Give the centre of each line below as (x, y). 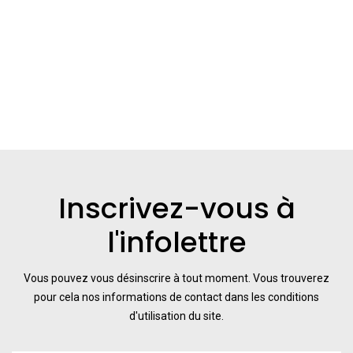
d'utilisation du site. (176, 316)
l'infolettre (176, 242)
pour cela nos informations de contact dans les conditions (176, 297)
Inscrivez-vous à (176, 208)
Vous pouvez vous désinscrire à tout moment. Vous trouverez (176, 278)
